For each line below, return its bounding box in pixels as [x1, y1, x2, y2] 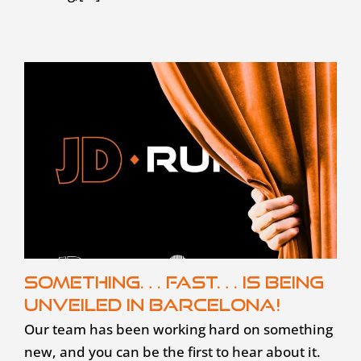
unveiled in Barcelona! [23, 294, 280, 314]
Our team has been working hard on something [23, 319, 333, 338]
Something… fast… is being [23, 272, 324, 292]
